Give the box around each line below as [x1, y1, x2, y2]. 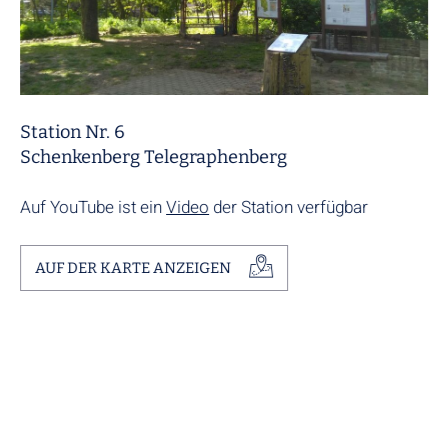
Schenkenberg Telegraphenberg [20, 145, 287, 168]
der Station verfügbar [209, 194, 368, 220]
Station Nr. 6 [20, 120, 125, 143]
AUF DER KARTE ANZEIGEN [35, 258, 231, 277]
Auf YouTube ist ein [20, 194, 166, 220]
